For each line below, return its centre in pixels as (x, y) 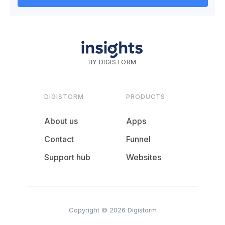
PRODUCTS (146, 96)
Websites (144, 157)
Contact (59, 139)
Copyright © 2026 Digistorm (113, 210)
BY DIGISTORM (113, 62)
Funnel (139, 139)
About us (61, 121)
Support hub (67, 157)
